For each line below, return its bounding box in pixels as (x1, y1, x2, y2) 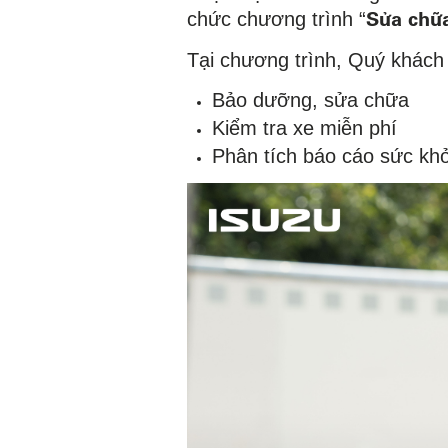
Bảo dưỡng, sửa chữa (212, 89, 409, 112)
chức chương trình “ (187, 8, 366, 31)
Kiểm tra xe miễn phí (212, 117, 397, 140)
